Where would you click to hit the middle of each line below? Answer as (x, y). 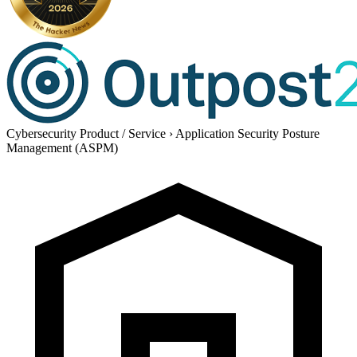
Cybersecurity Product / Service (86, 133)
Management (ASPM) (62, 147)
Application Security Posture (247, 133)
